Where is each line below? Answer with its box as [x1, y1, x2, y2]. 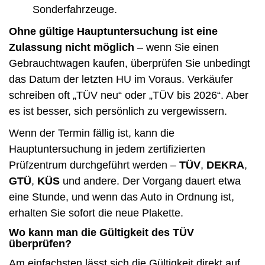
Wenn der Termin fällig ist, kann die [9, 127, 174, 139]
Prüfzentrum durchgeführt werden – [9, 159, 179, 171]
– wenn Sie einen [134, 41, 219, 53]
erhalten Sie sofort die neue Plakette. [9, 206, 183, 219]
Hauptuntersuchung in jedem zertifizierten [9, 143, 205, 155]
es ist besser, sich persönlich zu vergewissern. [9, 105, 227, 117]
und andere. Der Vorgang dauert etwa [60, 174, 241, 187]
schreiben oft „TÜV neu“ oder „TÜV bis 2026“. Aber [9, 89, 248, 101]
